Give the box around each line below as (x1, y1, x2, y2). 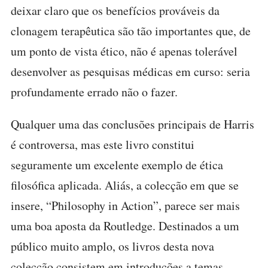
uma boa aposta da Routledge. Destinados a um (11, 218, 239, 234)
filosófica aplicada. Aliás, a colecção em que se (11, 177, 239, 193)
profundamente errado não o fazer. (11, 84, 178, 100)
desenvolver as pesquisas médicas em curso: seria (11, 63, 250, 80)
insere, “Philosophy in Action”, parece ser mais (11, 197, 240, 214)
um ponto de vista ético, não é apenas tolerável (11, 43, 237, 59)
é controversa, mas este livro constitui (11, 136, 194, 153)
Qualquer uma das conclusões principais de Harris (11, 116, 254, 132)
